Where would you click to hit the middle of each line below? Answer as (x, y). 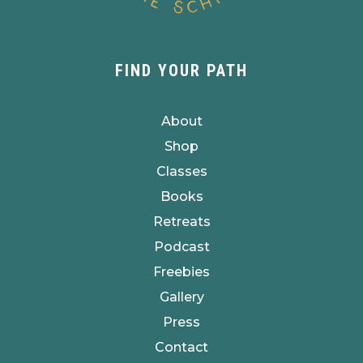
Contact (181, 347)
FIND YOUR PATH (181, 70)
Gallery (181, 297)
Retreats (181, 221)
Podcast (181, 246)
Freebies (181, 271)
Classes (181, 171)
